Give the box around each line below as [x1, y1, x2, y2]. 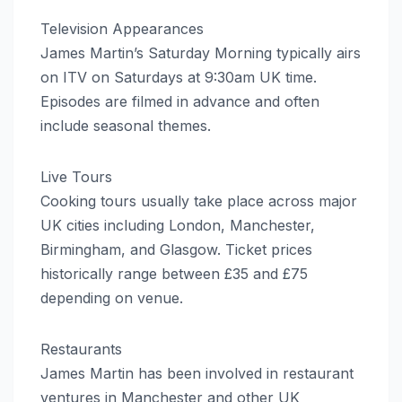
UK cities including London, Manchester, [40, 216, 315, 235]
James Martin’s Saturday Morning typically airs [40, 44, 361, 63]
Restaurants [40, 340, 122, 359]
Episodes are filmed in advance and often [40, 92, 319, 111]
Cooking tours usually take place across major [40, 192, 357, 211]
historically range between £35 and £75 [40, 265, 308, 284]
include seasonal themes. [40, 117, 211, 135]
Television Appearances [40, 20, 204, 39]
